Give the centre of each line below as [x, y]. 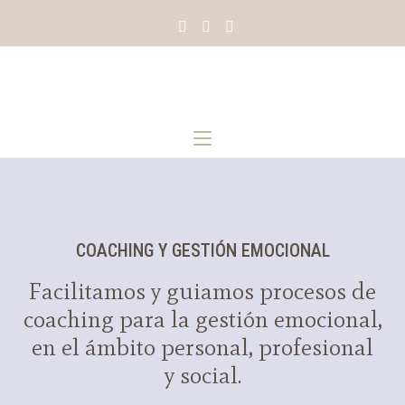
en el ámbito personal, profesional [202, 347]
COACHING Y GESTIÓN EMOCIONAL [202, 250]
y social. [202, 375]
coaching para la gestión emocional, [202, 319]
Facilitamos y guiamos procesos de [202, 291]
